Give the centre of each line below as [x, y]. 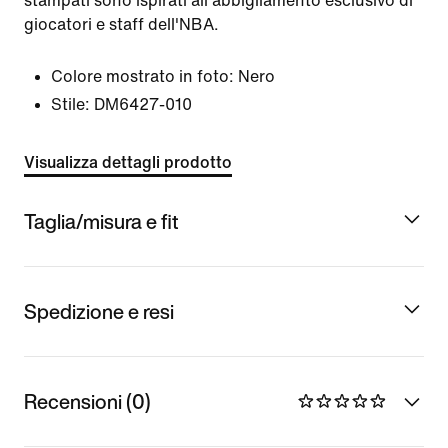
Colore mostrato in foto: [142, 76]
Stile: [70, 104]
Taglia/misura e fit [101, 221]
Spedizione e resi [99, 311]
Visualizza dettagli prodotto [128, 162]
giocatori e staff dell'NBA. [121, 24]
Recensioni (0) [87, 401]
